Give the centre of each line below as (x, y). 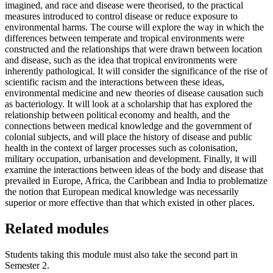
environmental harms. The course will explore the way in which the (134, 27)
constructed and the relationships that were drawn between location (133, 49)
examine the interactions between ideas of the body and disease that (134, 169)
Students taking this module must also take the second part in (121, 254)
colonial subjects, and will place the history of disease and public (129, 136)
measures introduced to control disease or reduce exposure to (121, 16)
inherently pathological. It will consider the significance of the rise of (136, 71)
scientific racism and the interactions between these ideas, (115, 82)
